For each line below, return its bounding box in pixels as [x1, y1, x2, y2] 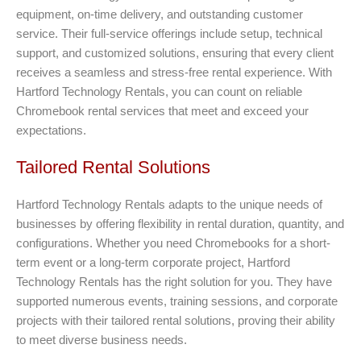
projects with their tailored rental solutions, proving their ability [16, 313, 335, 327]
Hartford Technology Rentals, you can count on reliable [16, 84, 302, 98]
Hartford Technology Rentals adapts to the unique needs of [16, 197, 322, 211]
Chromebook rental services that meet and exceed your [16, 103, 309, 118]
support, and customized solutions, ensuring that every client [16, 45, 334, 60]
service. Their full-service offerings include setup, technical [16, 26, 322, 40]
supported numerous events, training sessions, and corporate [16, 293, 338, 308]
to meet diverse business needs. [16, 332, 187, 346]
